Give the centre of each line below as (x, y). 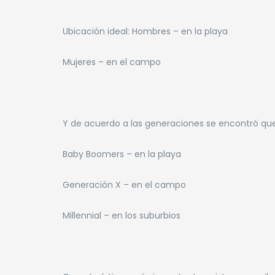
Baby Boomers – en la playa (122, 154)
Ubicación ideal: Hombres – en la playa (145, 31)
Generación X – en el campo (124, 184)
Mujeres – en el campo (112, 62)
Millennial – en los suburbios (122, 215)
